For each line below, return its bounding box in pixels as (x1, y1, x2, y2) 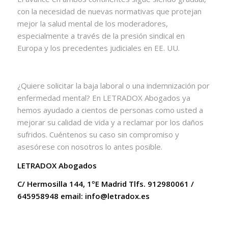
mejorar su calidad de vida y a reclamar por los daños (17, 117, 204, 127)
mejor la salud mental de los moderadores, (17, 18, 168, 29)
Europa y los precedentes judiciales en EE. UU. (17, 43, 180, 53)
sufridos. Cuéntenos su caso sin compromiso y (17, 129, 179, 139)
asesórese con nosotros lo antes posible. (17, 141, 162, 152)
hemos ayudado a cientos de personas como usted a (17, 104, 203, 115)
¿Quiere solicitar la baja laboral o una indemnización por (17, 80, 210, 91)
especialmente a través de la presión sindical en (17, 31, 185, 41)
